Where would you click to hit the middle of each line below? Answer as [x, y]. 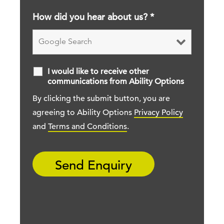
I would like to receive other [98, 72]
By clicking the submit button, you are [101, 99]
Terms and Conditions [87, 127]
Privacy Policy [158, 113]
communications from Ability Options [116, 82]
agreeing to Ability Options [83, 113]
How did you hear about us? [91, 18]
